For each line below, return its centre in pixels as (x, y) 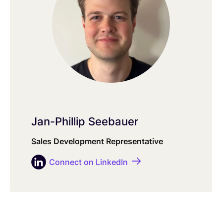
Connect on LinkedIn (88, 162)
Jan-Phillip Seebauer (84, 122)
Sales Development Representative (97, 141)
